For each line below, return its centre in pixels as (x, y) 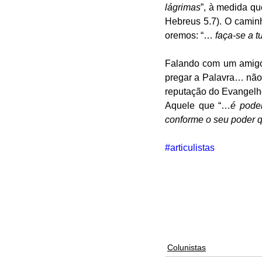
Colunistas (187, 247)
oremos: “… (190, 35)
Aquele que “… (198, 106)
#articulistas (190, 148)
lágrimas (183, 7)
